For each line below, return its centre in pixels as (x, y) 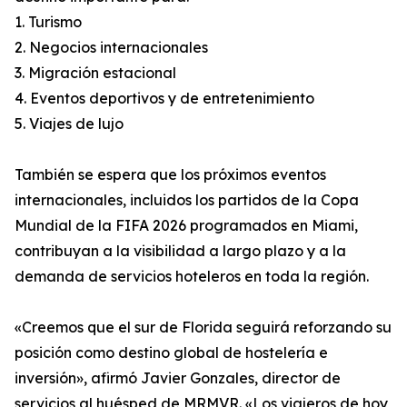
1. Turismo (48, 22)
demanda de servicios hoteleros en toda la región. (192, 277)
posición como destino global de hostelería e (171, 353)
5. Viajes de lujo (69, 124)
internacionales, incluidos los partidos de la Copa (187, 200)
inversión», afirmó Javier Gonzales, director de (178, 378)
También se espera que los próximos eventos (170, 175)
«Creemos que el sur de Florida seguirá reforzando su (203, 328)
